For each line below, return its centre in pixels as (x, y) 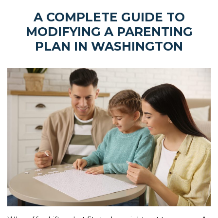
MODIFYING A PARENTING (109, 32)
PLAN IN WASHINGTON (109, 46)
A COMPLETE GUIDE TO (109, 17)
